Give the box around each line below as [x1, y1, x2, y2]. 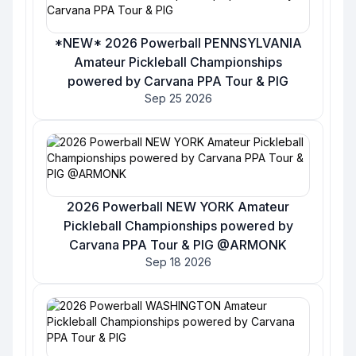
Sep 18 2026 [145, 255, 211, 269]
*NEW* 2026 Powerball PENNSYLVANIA [54, 35, 302, 51]
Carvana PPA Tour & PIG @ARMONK [69, 237, 287, 253]
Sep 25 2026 [144, 91, 212, 105]
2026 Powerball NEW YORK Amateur [67, 199, 289, 215]
